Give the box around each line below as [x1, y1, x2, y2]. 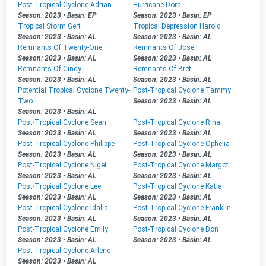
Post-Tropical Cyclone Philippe [18, 140, 115, 148]
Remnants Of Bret [133, 65, 191, 73]
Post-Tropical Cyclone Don [133, 225, 218, 233]
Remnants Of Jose [133, 43, 194, 52]
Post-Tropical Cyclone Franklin [133, 204, 231, 212]
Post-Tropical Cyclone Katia [133, 182, 222, 191]
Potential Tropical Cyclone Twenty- [18, 86, 130, 94]
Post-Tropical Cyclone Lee [18, 182, 101, 191]
